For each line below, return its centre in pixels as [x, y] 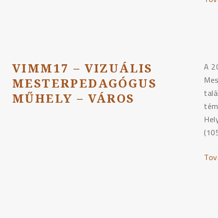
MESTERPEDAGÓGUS [84, 83]
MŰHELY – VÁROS [73, 98]
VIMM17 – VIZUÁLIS [82, 68]
